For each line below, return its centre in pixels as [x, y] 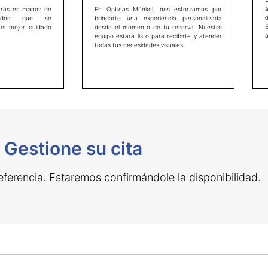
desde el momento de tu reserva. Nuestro [158, 27]
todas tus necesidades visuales [139, 45]
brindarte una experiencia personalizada [158, 18]
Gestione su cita [73, 149]
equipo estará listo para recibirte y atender [158, 36]
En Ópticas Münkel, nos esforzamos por [158, 9]
